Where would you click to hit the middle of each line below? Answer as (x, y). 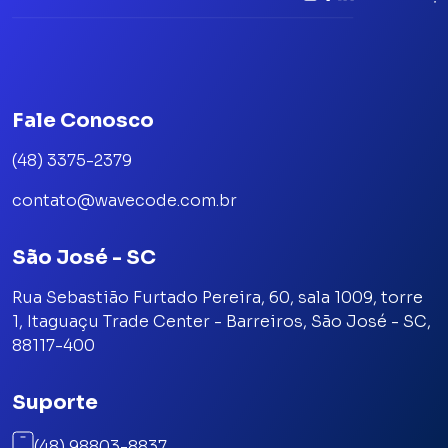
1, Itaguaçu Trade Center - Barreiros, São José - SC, (221, 322)
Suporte (55, 403)
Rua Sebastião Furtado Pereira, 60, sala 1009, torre (217, 298)
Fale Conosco (83, 121)
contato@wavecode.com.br (124, 201)
